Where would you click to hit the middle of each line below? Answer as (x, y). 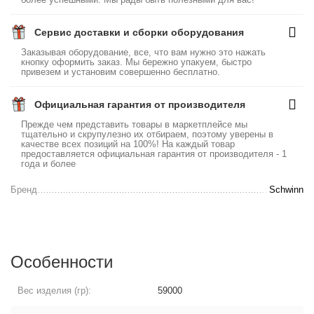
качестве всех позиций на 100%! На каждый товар (128, 144)
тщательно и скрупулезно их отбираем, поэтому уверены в (148, 134)
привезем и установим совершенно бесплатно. (121, 72)
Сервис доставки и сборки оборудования (139, 32)
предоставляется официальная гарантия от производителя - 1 (154, 154)
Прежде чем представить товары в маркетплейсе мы (135, 124)
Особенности (62, 260)
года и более (49, 164)
